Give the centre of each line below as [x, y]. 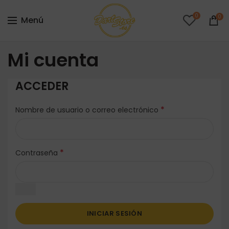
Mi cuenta [53, 60]
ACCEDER [42, 86]
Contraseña [38, 153]
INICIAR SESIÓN [114, 213]
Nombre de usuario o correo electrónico [88, 110]
